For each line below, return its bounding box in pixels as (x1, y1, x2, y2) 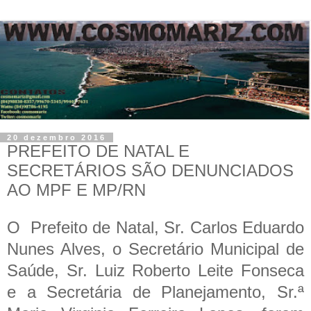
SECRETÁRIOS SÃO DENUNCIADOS (7, 161, 294, 180)
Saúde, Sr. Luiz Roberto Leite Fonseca (7, 260, 304, 280)
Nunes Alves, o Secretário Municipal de (7, 239, 304, 258)
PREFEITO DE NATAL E (7, 142, 190, 161)
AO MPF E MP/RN (7, 180, 146, 200)
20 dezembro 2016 (7, 133, 106, 142)
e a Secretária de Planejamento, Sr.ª (7, 282, 304, 301)
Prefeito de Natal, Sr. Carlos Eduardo (30, 217, 305, 237)
